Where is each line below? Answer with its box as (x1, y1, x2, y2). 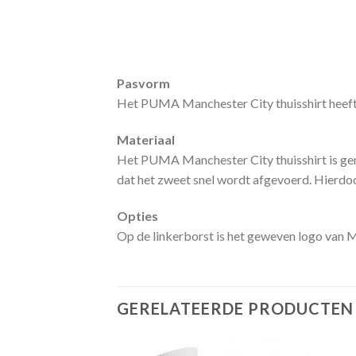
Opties (117, 207, 158, 223)
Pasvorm (117, 75, 170, 91)
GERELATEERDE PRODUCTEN (117, 298, 354, 318)
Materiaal (117, 132, 175, 148)
